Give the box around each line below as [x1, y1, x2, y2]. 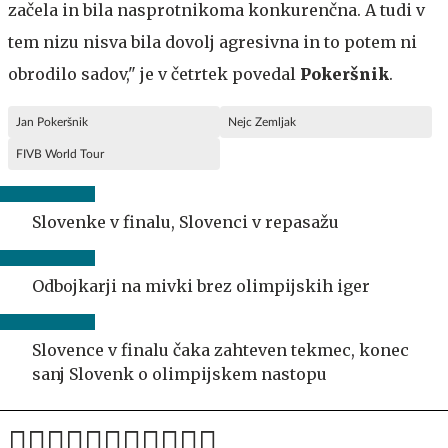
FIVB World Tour [16, 148, 104, 160]
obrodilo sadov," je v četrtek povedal [8, 64, 300, 84]
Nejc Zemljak [228, 116, 296, 128]
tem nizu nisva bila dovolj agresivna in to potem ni [8, 32, 417, 52]
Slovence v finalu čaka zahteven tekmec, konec [32, 340, 409, 360]
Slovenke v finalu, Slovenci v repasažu [32, 212, 339, 232]
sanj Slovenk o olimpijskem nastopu [32, 364, 327, 384]
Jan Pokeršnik [16, 116, 88, 128]
